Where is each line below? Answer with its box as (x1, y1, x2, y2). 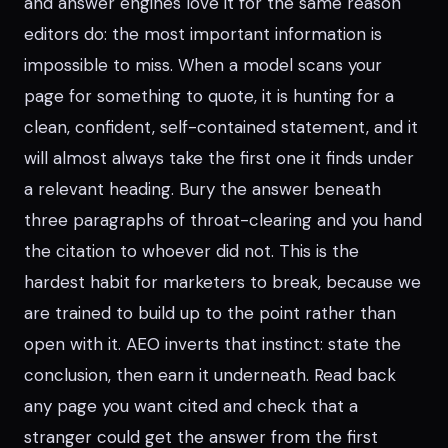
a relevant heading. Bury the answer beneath (24, 178, 381, 200)
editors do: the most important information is (24, 23, 382, 45)
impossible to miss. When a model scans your (24, 54, 382, 76)
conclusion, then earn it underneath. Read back (24, 364, 396, 386)
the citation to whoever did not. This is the (24, 240, 359, 262)
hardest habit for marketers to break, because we (24, 271, 421, 293)
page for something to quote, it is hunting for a (24, 85, 394, 107)
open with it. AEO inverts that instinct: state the (24, 333, 401, 355)
